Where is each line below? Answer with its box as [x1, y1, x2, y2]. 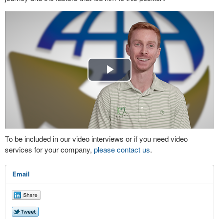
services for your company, [5, 144, 94, 154]
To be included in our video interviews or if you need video [5, 133, 188, 144]
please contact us [94, 144, 150, 154]
